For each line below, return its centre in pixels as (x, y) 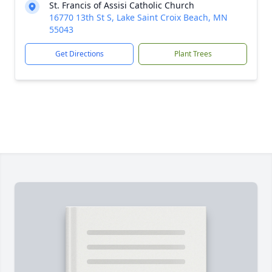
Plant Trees (193, 54)
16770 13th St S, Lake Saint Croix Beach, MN (138, 17)
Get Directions (79, 54)
